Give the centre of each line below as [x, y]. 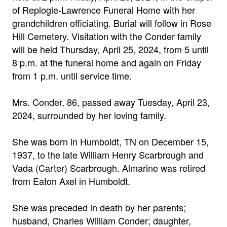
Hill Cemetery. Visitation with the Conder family [107, 36]
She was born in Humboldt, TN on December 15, [110, 141]
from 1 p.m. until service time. [72, 75]
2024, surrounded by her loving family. [89, 115]
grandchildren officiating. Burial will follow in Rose [112, 23]
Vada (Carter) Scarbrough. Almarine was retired [109, 168]
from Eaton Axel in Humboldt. [71, 181]
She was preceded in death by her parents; [99, 207]
